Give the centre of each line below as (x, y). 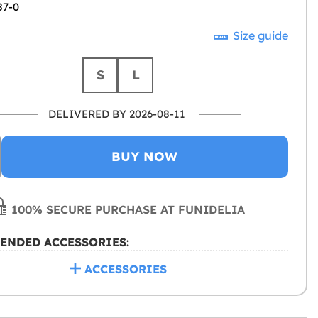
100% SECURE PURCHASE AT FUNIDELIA (127, 210)
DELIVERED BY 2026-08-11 (116, 114)
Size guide (259, 36)
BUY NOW (145, 157)
